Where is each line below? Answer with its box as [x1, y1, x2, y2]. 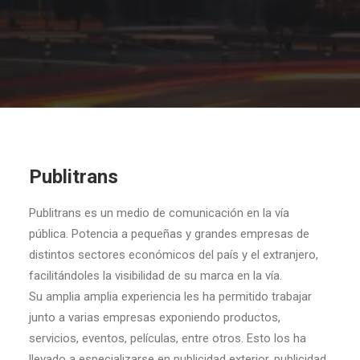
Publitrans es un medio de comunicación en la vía [29, 206, 289, 220]
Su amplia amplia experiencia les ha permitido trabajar [29, 289, 312, 304]
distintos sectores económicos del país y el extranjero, [29, 247, 318, 262]
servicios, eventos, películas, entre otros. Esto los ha [29, 331, 306, 346]
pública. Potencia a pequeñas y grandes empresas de [29, 227, 309, 241]
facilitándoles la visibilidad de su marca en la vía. [29, 268, 282, 283]
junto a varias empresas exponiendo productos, [29, 310, 280, 325]
